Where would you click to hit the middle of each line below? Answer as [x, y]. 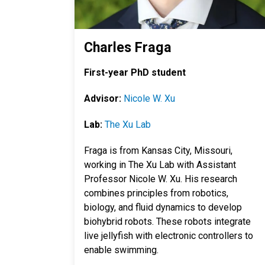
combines [106, 193]
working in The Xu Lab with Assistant [160, 165]
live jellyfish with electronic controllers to [169, 236]
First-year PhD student [135, 72]
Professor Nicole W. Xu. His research [161, 179]
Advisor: [104, 98]
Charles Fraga [128, 47]
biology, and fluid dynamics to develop [163, 207]
